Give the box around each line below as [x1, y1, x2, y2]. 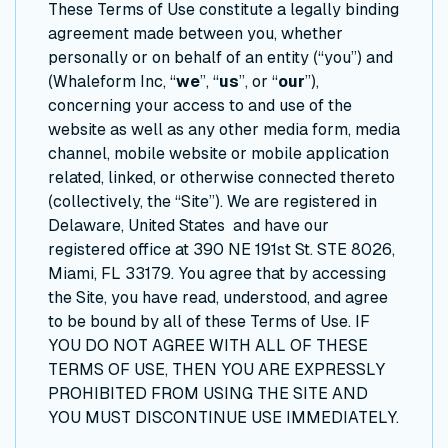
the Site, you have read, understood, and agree [48, 288, 388, 308]
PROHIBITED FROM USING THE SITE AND [48, 384, 368, 404]
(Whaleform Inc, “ [48, 72, 176, 92]
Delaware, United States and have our [48, 216, 329, 236]
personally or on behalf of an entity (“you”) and [48, 48, 393, 68]
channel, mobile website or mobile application [48, 144, 389, 164]
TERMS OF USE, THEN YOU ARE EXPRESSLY [48, 360, 385, 380]
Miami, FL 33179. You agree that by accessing [48, 264, 386, 284]
